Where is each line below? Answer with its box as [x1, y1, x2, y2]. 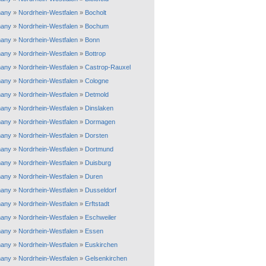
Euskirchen [85, 241, 118, 248]
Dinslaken [85, 104, 113, 112]
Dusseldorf [85, 186, 116, 194]
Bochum [85, 23, 109, 30]
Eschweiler [85, 214, 116, 221]
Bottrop [85, 50, 106, 57]
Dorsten [85, 132, 108, 139]
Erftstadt [85, 200, 109, 207]
